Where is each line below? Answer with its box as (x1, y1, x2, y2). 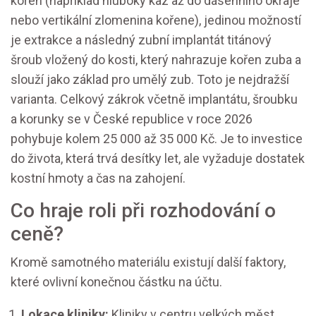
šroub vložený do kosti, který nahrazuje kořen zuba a (11, 52, 301, 68)
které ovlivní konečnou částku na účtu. (11, 274, 222, 290)
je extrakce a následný (11, 32, 138, 48)
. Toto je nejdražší (191, 72, 289, 87)
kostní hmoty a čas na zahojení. (11, 171, 186, 186)
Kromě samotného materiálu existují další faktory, (11, 255, 286, 270)
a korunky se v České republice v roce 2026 (11, 111, 253, 127)
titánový (227, 32, 272, 48)
